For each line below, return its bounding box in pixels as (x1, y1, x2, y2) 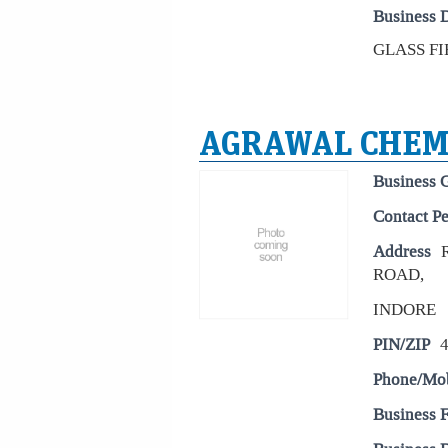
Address (373, 240, 431, 263)
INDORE (373, 298, 436, 321)
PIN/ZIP (373, 333, 430, 356)
